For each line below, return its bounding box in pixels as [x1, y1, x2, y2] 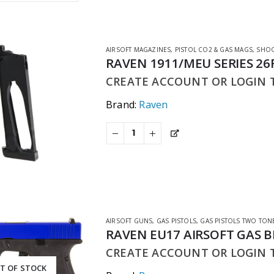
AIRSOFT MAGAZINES [106, 45, 171, 54]
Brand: [106, 98, 139, 112]
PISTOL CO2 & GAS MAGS [174, 45, 253, 54]
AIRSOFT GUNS [106, 217, 153, 226]
